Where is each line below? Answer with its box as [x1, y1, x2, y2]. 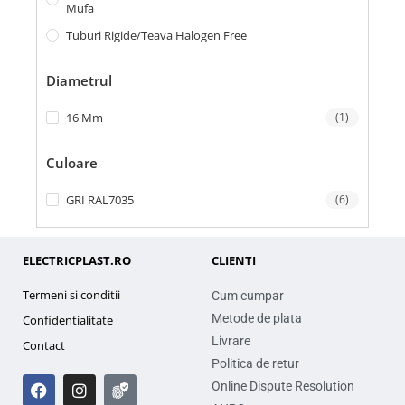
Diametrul [46, 71, 112, 89]
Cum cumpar [212, 288, 284, 303]
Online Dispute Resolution [212, 379, 354, 393]
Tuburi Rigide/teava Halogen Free [66, 27, 247, 43]
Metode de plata [212, 311, 302, 325]
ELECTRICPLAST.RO [23, 252, 131, 268]
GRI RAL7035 [66, 192, 134, 208]
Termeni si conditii [23, 287, 120, 303]
